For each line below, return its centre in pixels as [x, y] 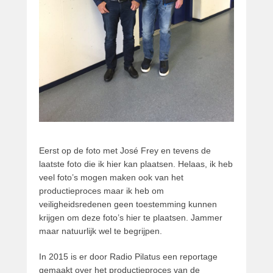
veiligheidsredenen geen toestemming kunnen [128, 204]
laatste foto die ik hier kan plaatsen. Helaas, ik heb [136, 164]
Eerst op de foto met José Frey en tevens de [125, 151]
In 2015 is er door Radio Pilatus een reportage [128, 257]
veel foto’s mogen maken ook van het [111, 178]
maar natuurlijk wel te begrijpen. [101, 231]
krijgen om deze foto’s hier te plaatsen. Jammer [131, 218]
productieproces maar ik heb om [101, 191]
